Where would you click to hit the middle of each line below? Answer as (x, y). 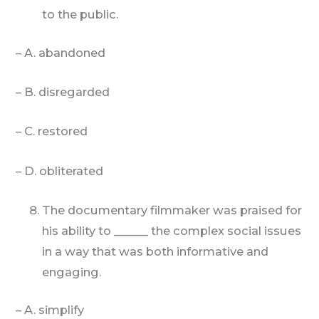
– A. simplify (46, 310)
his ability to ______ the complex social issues (172, 230)
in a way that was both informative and (156, 251)
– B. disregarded (58, 92)
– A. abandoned (56, 52)
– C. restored (47, 131)
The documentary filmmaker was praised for (172, 210)
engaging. (72, 272)
